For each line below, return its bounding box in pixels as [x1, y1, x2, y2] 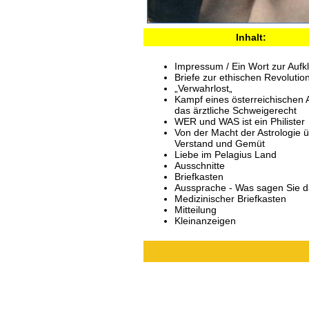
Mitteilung [175, 204, 217, 215]
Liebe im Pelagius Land [175, 149, 277, 160]
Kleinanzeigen [175, 215, 236, 226]
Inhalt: [236, 32, 266, 43]
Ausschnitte [175, 160, 225, 171]
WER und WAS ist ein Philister [175, 116, 305, 127]
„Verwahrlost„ [175, 83, 232, 94]
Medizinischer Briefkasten [175, 193, 286, 204]
